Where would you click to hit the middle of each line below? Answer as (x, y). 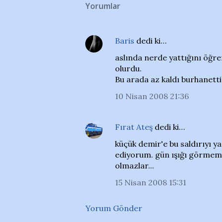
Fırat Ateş (134, 127)
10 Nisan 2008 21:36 (152, 96)
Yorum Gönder (114, 208)
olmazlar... (135, 166)
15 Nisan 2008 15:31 (151, 182)
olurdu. (128, 68)
